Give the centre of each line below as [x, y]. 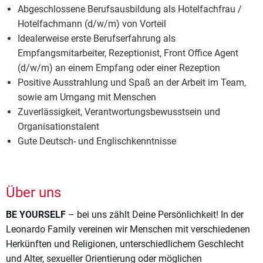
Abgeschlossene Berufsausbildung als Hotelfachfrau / [130, 9]
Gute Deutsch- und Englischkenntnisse [97, 141]
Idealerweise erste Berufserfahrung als [97, 39]
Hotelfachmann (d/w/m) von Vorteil [92, 24]
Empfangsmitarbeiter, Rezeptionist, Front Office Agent [128, 53]
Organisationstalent [58, 127]
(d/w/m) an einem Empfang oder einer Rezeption [119, 68]
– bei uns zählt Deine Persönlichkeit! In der [155, 215]
